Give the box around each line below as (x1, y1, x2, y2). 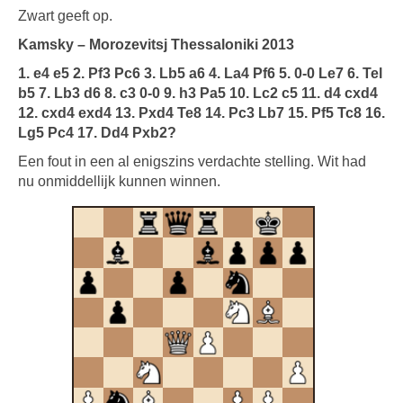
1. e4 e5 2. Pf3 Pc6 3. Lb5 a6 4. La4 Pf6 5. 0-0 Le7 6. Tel (18, 66, 382, 81)
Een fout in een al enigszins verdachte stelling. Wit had (18, 154, 366, 169)
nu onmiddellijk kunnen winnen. (18, 174, 220, 189)
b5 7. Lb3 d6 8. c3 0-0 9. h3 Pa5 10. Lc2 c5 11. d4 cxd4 (18, 85, 378, 101)
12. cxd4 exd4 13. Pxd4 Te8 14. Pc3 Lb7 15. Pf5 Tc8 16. (18, 105, 385, 121)
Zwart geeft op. (18, 8, 112, 23)
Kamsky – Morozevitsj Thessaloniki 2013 (18, 37, 294, 52)
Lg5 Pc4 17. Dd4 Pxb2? (18, 125, 176, 140)
